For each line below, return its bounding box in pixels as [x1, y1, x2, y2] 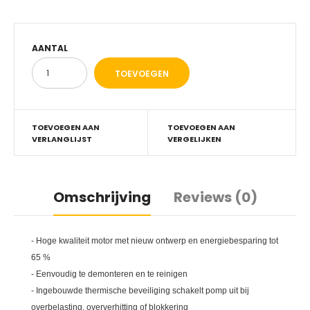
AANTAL [32, 42, 68, 54]
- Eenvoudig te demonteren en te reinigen [31, 269, 188, 279]
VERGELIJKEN [167, 134, 221, 145]
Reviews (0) [173, 188, 257, 207]
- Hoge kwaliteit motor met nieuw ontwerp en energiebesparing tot [31, 236, 278, 246]
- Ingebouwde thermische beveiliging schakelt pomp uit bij [31, 286, 249, 295]
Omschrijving [53, 188, 151, 207]
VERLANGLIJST [32, 134, 92, 145]
